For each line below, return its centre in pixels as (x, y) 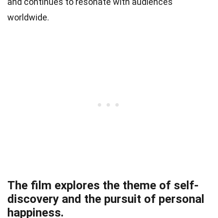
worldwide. (28, 18)
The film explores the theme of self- (103, 186)
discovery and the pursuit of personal (106, 199)
